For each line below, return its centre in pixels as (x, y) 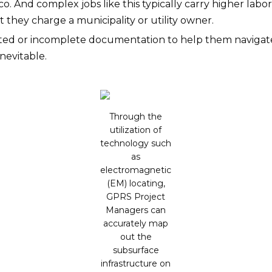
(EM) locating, (136, 183)
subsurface (136, 250)
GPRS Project (136, 197)
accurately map (136, 223)
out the (136, 237)
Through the (136, 117)
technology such (136, 143)
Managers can (136, 210)
